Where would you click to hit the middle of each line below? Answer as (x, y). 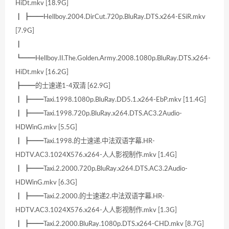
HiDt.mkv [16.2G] (42, 72)
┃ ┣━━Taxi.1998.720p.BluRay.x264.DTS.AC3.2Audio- (99, 114)
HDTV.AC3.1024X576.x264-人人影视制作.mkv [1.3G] (96, 210)
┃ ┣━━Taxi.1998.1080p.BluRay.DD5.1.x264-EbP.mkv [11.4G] (111, 100)
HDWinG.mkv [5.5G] (46, 128)
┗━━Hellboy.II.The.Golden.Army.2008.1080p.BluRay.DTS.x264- (113, 59)
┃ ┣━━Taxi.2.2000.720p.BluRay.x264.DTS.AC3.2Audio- (101, 169)
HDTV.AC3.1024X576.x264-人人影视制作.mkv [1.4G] (96, 155)
